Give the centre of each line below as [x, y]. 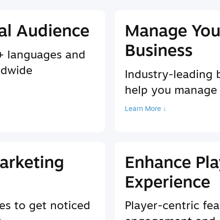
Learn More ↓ [146, 108]
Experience [167, 181]
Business [159, 50]
